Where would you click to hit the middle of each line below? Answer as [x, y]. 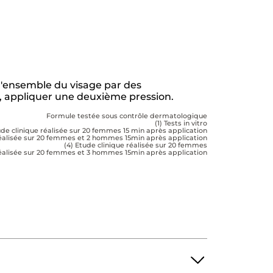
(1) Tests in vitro [181, 123]
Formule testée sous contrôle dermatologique [127, 115]
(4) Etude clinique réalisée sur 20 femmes [136, 145]
